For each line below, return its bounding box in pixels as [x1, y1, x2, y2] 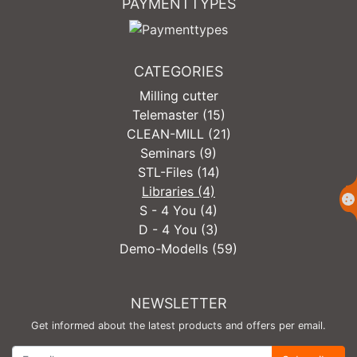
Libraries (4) [142, 182, 215, 199]
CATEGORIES [134, 62, 223, 80]
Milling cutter [139, 87, 218, 104]
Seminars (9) [140, 144, 217, 161]
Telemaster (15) [131, 106, 226, 123]
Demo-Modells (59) [120, 240, 237, 257]
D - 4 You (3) [139, 221, 218, 237]
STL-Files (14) [137, 163, 220, 180]
